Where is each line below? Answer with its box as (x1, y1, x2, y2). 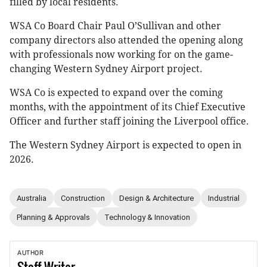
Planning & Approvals (17, 212, 90, 222)
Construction (61, 193, 105, 203)
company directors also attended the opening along (10, 35, 243, 46)
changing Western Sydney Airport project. (10, 63, 203, 75)
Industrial (208, 193, 240, 203)
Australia (17, 193, 46, 203)
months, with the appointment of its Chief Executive (10, 101, 246, 113)
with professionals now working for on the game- (10, 49, 233, 61)
